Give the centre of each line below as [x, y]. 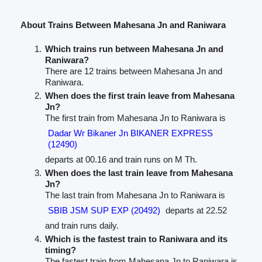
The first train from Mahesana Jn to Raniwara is [135, 118]
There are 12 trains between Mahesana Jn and [133, 71]
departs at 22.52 [195, 211]
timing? [60, 250]
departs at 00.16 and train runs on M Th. [121, 160]
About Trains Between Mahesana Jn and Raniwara [123, 25]
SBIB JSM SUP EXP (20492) [104, 211]
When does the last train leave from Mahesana [139, 173]
